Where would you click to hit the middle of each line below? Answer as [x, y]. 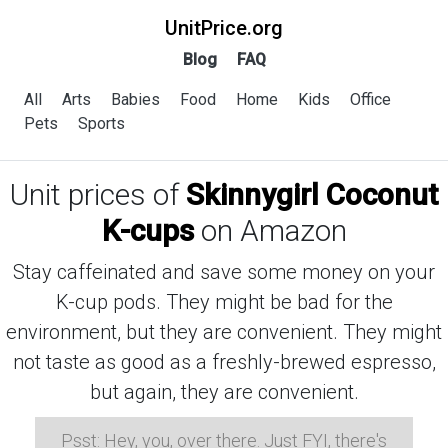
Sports [101, 123]
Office [370, 99]
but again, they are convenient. [224, 392]
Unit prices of [98, 194]
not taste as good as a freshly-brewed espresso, [224, 362]
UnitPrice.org [224, 28]
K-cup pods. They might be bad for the [224, 302]
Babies [135, 99]
